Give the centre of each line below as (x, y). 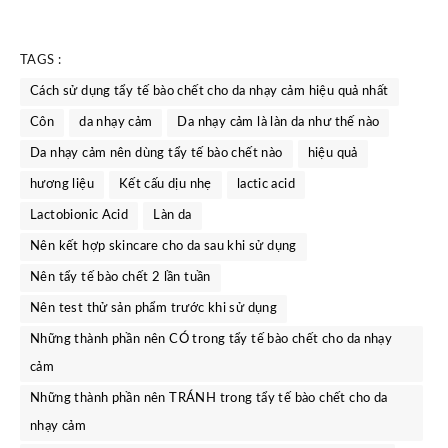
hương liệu (62, 185)
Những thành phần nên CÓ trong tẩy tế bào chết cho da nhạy (211, 340)
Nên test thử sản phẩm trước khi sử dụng (154, 309)
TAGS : (41, 61)
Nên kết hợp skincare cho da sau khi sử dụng (163, 247)
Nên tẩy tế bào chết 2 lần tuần (120, 278)
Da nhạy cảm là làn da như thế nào (278, 123)
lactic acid (266, 185)
